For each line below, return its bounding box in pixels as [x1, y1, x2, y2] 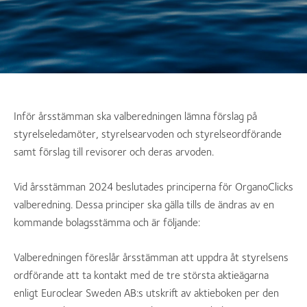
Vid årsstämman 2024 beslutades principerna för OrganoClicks [14, 180, 293, 193]
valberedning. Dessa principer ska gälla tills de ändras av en [14, 198, 274, 211]
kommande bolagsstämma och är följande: [14, 216, 200, 229]
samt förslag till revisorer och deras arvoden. [14, 145, 214, 158]
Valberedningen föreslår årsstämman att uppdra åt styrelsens [14, 251, 288, 264]
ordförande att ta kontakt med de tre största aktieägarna [14, 269, 269, 282]
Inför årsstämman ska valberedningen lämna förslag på [14, 110, 257, 123]
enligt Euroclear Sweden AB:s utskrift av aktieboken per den [14, 286, 279, 299]
